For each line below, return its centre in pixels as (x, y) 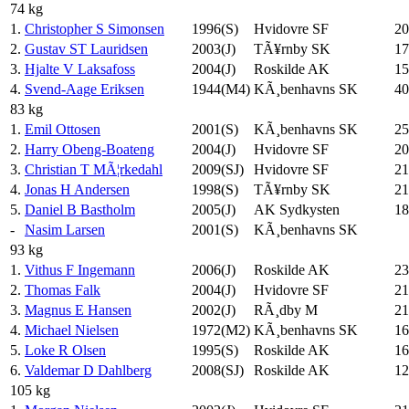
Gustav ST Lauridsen (86, 48)
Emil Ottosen (63, 129)
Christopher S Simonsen (94, 28)
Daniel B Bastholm (80, 209)
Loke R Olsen (65, 350)
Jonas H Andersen (77, 189)
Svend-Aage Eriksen (84, 89)
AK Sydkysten (297, 209)
